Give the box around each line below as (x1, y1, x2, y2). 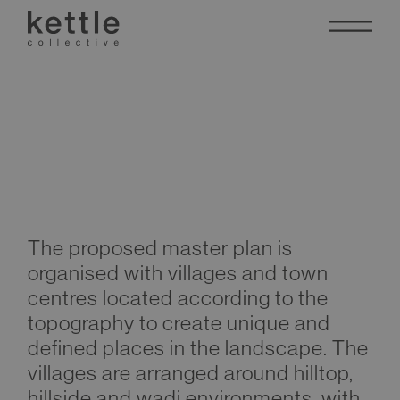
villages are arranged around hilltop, (28, 360, 354, 385)
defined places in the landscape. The (28, 335, 369, 360)
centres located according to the (28, 285, 329, 310)
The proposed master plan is (28, 235, 294, 260)
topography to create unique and (28, 310, 330, 335)
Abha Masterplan (28, 156, 346, 205)
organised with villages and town (28, 260, 329, 285)
